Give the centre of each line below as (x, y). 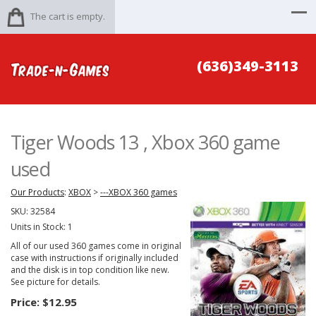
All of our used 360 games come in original (96, 246)
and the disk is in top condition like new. (90, 270)
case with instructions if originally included (95, 258)
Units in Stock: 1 (42, 227)
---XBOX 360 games (139, 192)
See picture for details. (55, 282)
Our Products (37, 192)
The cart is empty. (68, 16)
